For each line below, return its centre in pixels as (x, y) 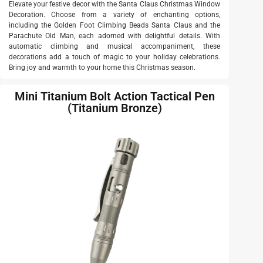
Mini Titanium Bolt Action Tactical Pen (114, 97)
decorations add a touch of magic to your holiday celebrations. (114, 57)
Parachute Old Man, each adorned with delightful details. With (114, 36)
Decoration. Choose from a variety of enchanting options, (114, 15)
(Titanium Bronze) (114, 108)
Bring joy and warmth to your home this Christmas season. (102, 68)
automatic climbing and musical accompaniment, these (114, 47)
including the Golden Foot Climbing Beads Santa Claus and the (114, 26)
